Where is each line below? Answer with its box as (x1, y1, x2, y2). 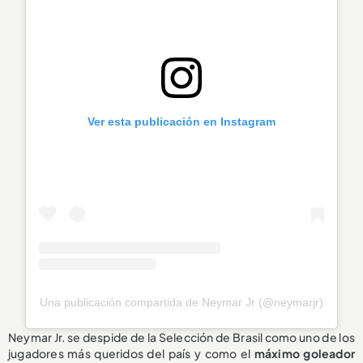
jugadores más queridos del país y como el (8, 345, 254, 361)
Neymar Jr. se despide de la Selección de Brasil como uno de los (8, 329, 355, 344)
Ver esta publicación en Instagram (88, 115, 275, 129)
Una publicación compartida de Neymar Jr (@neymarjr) (40, 295, 323, 309)
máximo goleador (254, 345, 356, 361)
